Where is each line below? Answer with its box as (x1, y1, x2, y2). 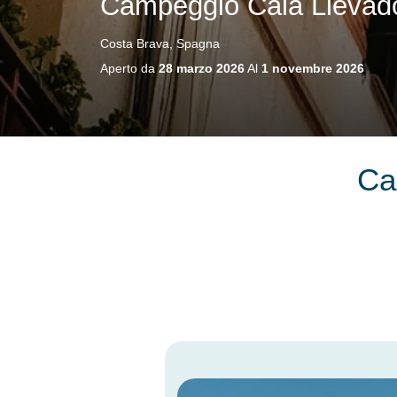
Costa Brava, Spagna (99, 35, 220, 51)
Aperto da (99, 60, 159, 75)
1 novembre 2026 (261, 60, 364, 75)
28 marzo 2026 (158, 60, 245, 75)
